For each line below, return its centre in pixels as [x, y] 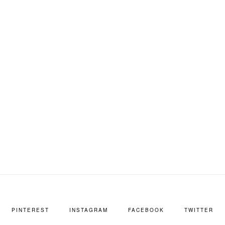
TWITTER [199, 210]
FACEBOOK [146, 210]
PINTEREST [30, 210]
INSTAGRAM [89, 210]
